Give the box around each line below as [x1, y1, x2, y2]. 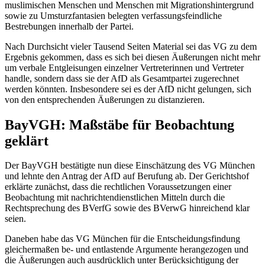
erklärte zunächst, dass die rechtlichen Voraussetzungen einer [5, 182, 231, 192]
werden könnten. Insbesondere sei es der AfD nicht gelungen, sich [5, 83, 251, 94]
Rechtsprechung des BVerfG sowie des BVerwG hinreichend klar [5, 203, 250, 214]
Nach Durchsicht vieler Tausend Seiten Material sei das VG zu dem [5, 41, 257, 51]
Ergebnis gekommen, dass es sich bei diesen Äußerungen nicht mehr [5, 51, 260, 62]
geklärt [5, 132, 49, 148]
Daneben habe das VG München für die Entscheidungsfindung [5, 234, 240, 244]
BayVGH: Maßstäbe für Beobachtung [5, 117, 234, 132]
